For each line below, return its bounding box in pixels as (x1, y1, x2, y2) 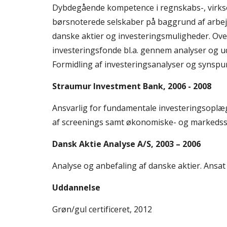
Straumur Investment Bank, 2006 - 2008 (52, 81, 211, 92)
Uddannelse (52, 182, 100, 193)
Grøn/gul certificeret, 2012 (52, 204, 154, 215)
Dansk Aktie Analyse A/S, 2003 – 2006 (52, 138, 201, 149)
